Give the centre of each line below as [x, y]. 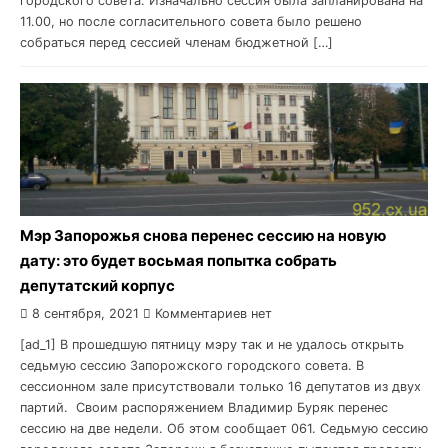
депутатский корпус [97, 285]
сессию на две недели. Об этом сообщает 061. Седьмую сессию [224, 428]
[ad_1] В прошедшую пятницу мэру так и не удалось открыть [212, 344]
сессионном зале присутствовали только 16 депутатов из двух [220, 386]
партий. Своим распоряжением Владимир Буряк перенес [204, 407]
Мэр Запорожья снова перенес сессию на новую [203, 235]
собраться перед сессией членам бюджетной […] [176, 42]
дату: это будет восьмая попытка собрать [178, 260]
